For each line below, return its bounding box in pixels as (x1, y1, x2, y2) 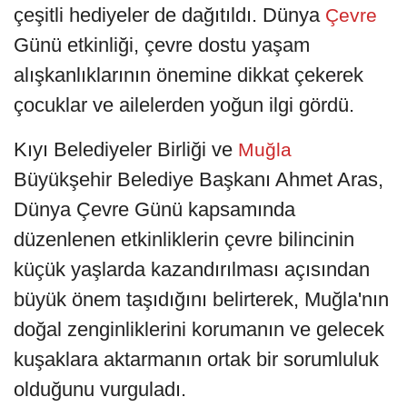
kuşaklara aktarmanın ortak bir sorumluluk (14, 348, 379, 372)
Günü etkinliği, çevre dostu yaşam (14, 34, 310, 57)
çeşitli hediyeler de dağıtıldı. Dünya (14, 4, 320, 27)
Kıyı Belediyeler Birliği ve (14, 138, 233, 162)
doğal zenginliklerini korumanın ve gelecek (14, 318, 384, 342)
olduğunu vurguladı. (14, 378, 186, 402)
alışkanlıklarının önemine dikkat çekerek (14, 64, 363, 87)
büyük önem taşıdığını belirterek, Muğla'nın (14, 288, 389, 312)
